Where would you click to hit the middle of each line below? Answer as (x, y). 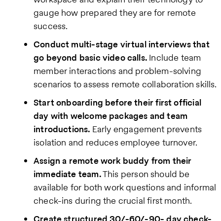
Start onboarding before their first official (117, 102)
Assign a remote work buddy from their (113, 160)
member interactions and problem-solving (118, 71)
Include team (174, 57)
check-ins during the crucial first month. (113, 200)
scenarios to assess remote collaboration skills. (125, 84)
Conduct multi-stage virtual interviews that (122, 44)
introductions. (62, 129)
